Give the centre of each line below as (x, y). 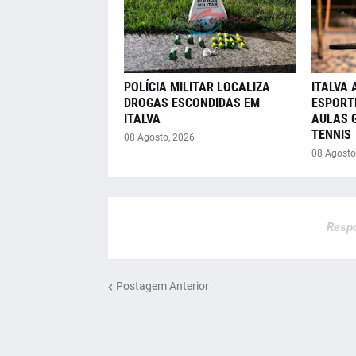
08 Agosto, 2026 (159, 137)
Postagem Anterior (162, 286)
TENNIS (331, 134)
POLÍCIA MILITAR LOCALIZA (197, 87)
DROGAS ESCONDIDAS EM (192, 103)
